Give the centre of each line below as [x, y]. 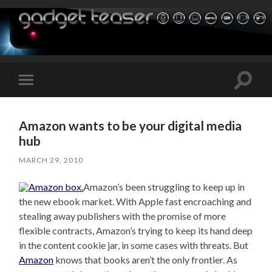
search [256, 93]
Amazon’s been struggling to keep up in [164, 186]
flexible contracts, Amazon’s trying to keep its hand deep [136, 230]
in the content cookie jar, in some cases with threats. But [134, 245]
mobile [43, 99]
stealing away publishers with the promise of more [123, 216]
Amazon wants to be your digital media [131, 125]
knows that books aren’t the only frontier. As [146, 259]
